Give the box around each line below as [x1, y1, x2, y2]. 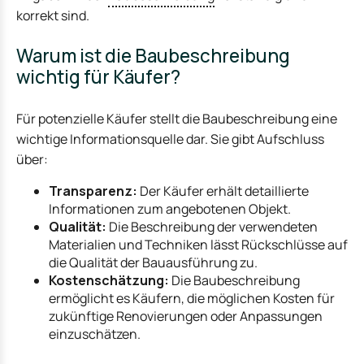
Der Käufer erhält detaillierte [137, 181, 309, 200]
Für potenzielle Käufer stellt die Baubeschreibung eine [16, 110, 337, 128]
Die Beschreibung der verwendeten [106, 217, 318, 236]
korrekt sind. [16, 6, 89, 24]
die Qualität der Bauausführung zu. [49, 253, 258, 271]
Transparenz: [49, 181, 137, 200]
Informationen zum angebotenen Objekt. [49, 199, 291, 218]
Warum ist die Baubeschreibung [16, 43, 290, 69]
